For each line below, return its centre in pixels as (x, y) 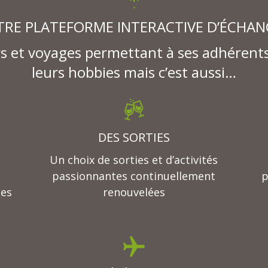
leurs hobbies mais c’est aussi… (134, 72)
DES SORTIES (134, 138)
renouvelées (134, 192)
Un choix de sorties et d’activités (134, 160)
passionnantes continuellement (134, 176)
